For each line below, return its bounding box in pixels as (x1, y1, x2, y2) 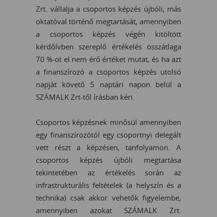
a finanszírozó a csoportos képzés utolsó (36, 67, 181, 77)
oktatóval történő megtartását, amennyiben (36, 16, 181, 27)
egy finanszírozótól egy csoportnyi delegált (36, 130, 181, 140)
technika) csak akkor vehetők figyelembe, (36, 193, 181, 203)
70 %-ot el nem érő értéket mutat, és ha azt (36, 54, 181, 64)
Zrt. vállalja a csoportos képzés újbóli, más (36, 4, 181, 14)
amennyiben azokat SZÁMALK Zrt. (36, 205, 181, 216)
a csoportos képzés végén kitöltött (36, 29, 181, 39)
